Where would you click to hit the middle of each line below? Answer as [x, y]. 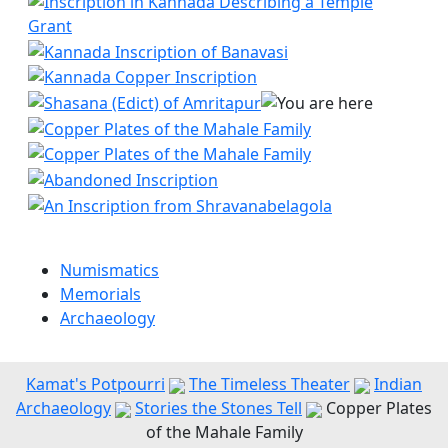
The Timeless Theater [269, 383]
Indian [398, 383]
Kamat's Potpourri [95, 383]
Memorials [100, 293]
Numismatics [109, 269]
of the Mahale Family [224, 431]
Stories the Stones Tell [218, 407]
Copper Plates [377, 407]
